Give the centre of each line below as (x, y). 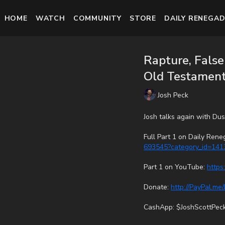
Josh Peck (173, 95)
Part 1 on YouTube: (175, 167)
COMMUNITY (97, 18)
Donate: (157, 187)
